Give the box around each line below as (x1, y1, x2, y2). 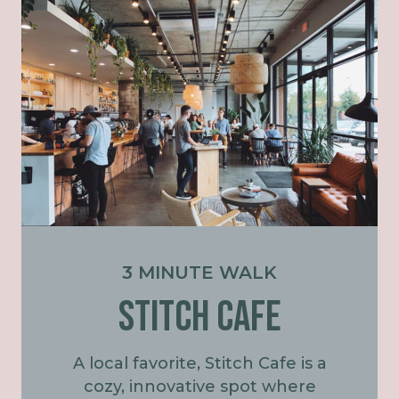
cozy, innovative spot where (83, 377, 316, 397)
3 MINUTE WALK (122, 262, 277, 284)
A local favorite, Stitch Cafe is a (72, 354, 327, 374)
